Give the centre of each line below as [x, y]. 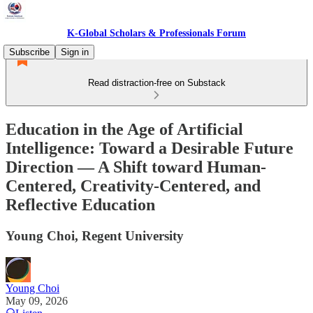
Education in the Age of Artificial [124, 129]
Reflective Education [80, 204]
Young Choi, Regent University [95, 235]
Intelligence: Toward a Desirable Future [150, 148]
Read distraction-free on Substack [156, 83]
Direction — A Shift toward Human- [136, 167]
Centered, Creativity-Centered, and [133, 185]
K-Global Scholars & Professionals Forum [156, 33]
